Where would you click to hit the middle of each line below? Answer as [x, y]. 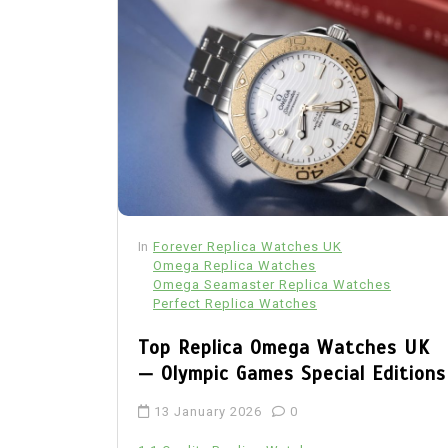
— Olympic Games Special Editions [292, 373]
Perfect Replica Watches [235, 303]
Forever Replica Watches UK [247, 246]
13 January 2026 [208, 411]
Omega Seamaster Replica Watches [272, 284]
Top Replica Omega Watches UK [284, 347]
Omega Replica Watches [234, 265]
